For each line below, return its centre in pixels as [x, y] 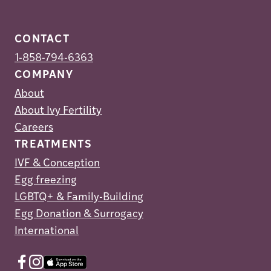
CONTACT [42, 40]
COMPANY [44, 76]
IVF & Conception [57, 164]
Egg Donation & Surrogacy [79, 215]
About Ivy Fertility [58, 111]
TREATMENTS [53, 145]
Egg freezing [46, 181]
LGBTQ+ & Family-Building [79, 198]
